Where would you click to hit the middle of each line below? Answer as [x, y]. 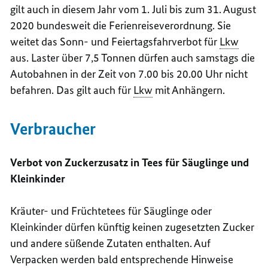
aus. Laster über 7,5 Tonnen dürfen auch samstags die [133, 57]
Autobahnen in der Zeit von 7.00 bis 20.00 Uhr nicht [129, 74]
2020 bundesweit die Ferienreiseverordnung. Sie [121, 25]
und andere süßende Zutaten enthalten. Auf [111, 243]
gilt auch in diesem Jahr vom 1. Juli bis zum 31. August [133, 9]
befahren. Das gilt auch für [72, 90]
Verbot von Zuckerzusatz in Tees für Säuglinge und [130, 162]
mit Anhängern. [189, 90]
